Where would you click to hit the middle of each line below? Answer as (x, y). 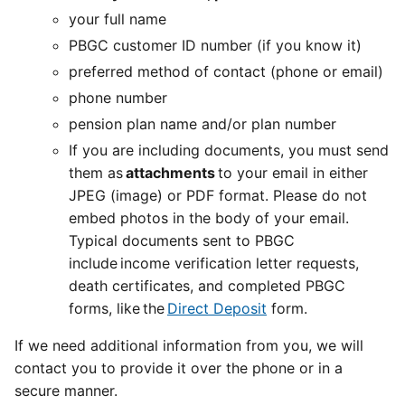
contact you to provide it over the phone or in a (179, 368)
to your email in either (292, 173)
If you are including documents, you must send (229, 150)
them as (97, 173)
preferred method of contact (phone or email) (226, 71)
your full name (118, 19)
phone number (118, 98)
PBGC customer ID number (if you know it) (215, 45)
